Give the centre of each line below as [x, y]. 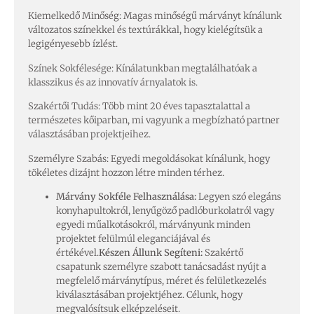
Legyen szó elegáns [239, 196]
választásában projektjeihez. [89, 135]
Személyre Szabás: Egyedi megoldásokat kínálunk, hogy [149, 158]
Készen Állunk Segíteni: [151, 252]
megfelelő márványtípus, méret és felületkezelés [161, 280]
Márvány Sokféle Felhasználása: [126, 196]
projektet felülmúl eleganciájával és [133, 238]
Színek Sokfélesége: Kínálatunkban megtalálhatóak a [143, 68]
